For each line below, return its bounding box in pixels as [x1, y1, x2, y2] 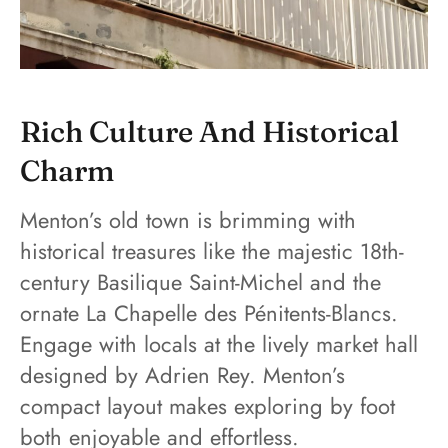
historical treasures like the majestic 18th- [20, 234, 404, 267]
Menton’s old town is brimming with [20, 203, 356, 236]
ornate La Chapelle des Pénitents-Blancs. [20, 296, 398, 329]
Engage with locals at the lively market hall [20, 327, 418, 360]
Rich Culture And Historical [20, 114, 399, 150]
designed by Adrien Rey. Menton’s [20, 358, 345, 391]
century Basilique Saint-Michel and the [20, 265, 381, 298]
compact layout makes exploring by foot [20, 389, 395, 422]
